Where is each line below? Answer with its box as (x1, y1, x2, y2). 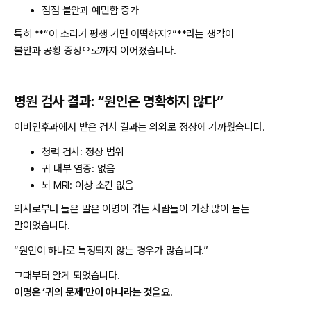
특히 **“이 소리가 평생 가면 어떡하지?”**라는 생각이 (14, 28, 234, 41)
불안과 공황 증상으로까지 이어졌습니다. (14, 44, 177, 58)
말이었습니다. (14, 219, 71, 233)
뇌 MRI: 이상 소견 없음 (42, 179, 134, 192)
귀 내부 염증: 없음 (42, 162, 115, 176)
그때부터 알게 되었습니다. (14, 269, 121, 283)
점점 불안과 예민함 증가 (42, 4, 140, 17)
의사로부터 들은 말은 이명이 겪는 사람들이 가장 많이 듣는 (14, 203, 250, 216)
